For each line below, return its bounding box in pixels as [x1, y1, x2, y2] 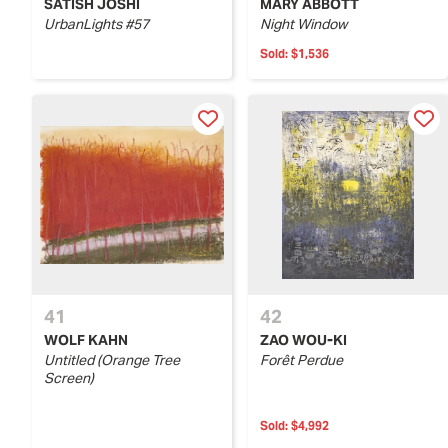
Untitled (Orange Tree [44, 350, 180, 369]
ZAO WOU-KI [260, 330, 347, 349]
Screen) [44, 368, 94, 387]
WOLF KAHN [44, 330, 128, 349]
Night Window [260, 14, 347, 33]
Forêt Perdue [260, 350, 343, 369]
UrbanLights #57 [44, 14, 149, 33]
